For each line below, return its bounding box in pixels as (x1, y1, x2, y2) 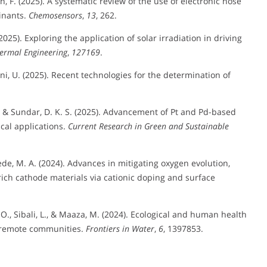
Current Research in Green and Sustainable (68, 120, 229, 132)
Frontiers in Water (86, 223, 154, 234)
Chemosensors (29, 10, 82, 21)
